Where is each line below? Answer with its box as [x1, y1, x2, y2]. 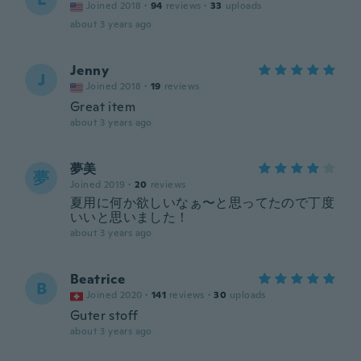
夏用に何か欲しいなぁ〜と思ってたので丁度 [70, 194, 334, 211]
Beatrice [70, 271, 126, 288]
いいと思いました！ [70, 209, 189, 226]
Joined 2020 [86, 288, 143, 301]
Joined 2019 [70, 178, 126, 191]
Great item [70, 98, 135, 115]
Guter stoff [70, 307, 139, 324]
